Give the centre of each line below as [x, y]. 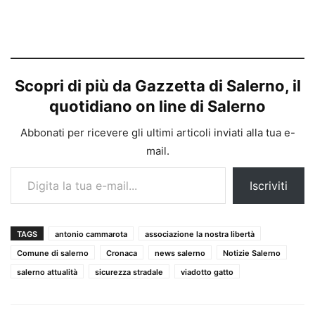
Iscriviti [269, 186]
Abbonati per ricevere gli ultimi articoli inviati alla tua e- [157, 133]
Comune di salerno [53, 253]
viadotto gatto [207, 272]
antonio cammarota [91, 234]
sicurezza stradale [129, 272]
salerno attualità [47, 272]
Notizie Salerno [252, 253]
